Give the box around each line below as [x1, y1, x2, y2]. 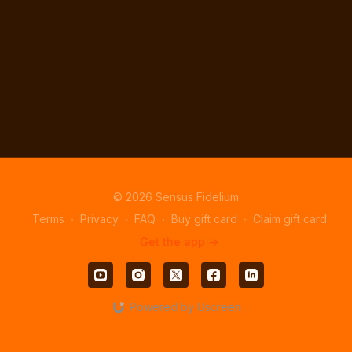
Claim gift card [252, 212, 327, 225]
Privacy [79, 212, 119, 225]
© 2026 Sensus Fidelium [113, 190, 239, 203]
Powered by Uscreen [129, 300, 241, 313]
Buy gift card [170, 212, 237, 225]
